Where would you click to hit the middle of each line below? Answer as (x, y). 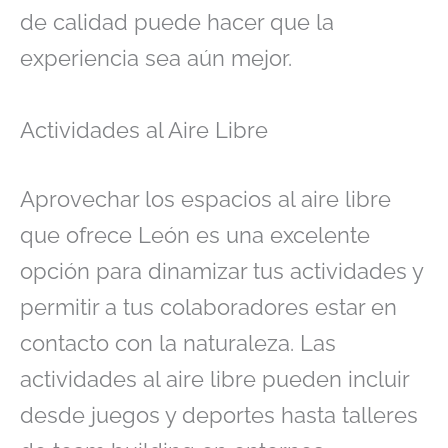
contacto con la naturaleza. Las (178, 343)
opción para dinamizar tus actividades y (221, 271)
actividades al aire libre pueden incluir (214, 379)
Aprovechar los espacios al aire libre (205, 199)
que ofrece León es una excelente (195, 235)
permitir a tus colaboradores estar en (208, 307)
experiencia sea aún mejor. (156, 57)
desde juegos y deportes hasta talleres (219, 415)
